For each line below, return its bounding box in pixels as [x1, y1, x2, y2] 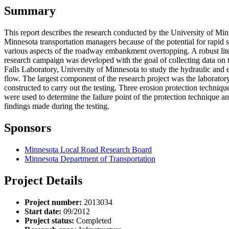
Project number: [25, 197, 82, 207]
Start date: [25, 207, 61, 216]
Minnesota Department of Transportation [25, 154, 155, 163]
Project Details [4, 173, 82, 187]
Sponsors [4, 121, 51, 135]
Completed [74, 216, 111, 225]
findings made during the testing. [4, 102, 109, 111]
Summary [4, 4, 56, 18]
